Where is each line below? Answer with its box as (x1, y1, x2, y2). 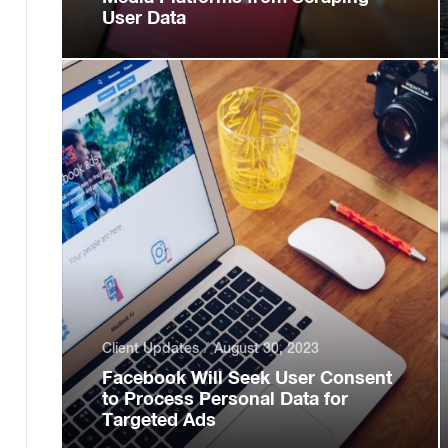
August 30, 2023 (213, 340, 319, 356)
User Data (101, 6, 186, 28)
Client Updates (101, 340, 199, 356)
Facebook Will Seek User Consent (101, 366, 392, 388)
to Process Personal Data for (101, 387, 348, 409)
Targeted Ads (101, 408, 216, 430)
